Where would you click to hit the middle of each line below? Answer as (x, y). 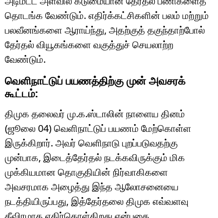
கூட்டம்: (21, 93)
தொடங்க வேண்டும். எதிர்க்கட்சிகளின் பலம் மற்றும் (107, 15)
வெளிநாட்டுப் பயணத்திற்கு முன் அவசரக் (95, 80)
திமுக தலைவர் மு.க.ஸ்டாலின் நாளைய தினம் (95, 113)
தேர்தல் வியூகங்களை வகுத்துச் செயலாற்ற (89, 44)
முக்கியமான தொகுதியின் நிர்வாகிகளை (86, 172)
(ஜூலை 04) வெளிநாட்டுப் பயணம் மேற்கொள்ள (98, 128)
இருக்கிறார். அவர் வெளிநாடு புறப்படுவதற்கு (91, 143)
